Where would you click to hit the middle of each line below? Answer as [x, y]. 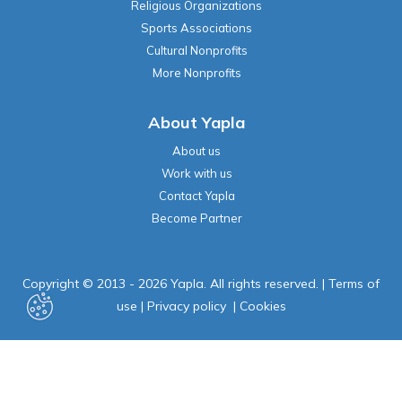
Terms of [354, 283]
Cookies [262, 306]
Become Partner [197, 218]
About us [197, 150]
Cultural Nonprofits [197, 50]
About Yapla [197, 122]
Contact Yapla [197, 195]
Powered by [176, 385]
